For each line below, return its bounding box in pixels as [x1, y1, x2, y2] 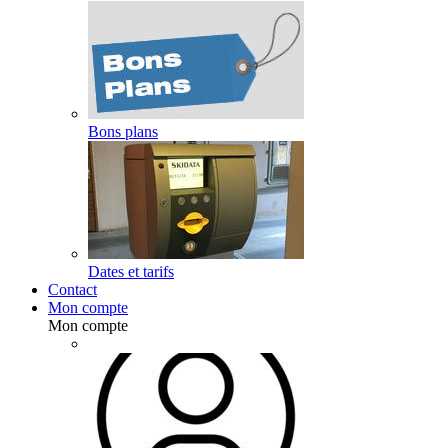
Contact [48, 281, 97, 298]
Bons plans [88, 123, 158, 140]
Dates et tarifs [88, 263, 174, 280]
